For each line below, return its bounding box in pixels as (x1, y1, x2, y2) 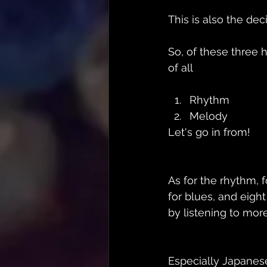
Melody (190, 109, 228, 122)
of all (168, 61, 193, 74)
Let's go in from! (168, 125, 250, 138)
